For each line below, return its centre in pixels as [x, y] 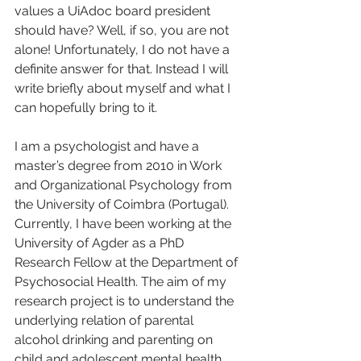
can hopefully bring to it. [92, 107]
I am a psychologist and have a [108, 146]
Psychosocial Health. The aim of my [122, 281]
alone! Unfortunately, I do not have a [124, 49]
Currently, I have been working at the [124, 223]
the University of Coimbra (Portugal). [123, 204]
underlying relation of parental [106, 320]
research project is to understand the [126, 301]
